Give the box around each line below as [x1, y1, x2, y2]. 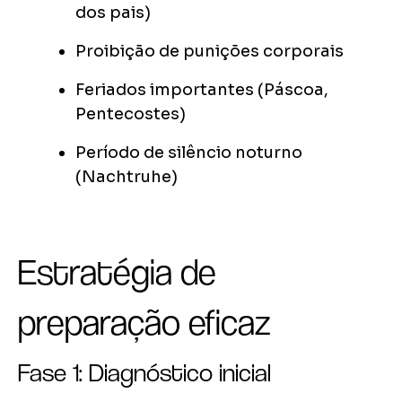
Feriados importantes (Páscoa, [75, 80, 328, 100]
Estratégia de [18, 251, 216, 293]
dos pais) [75, 3, 151, 23]
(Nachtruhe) [75, 167, 178, 188]
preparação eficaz [18, 301, 270, 344]
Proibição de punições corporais [75, 41, 344, 62]
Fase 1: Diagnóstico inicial [18, 357, 271, 389]
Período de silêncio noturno [75, 143, 302, 163]
